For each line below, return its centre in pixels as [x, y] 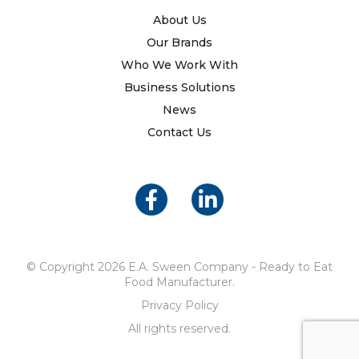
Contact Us [179, 132]
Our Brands [179, 42]
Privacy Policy [179, 305]
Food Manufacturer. [179, 282]
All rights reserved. [179, 328]
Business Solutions [179, 87]
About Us [179, 20]
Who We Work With [179, 65]
